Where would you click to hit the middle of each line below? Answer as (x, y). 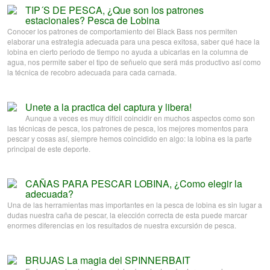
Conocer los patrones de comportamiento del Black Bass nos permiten (122, 31)
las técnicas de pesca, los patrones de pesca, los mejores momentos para (128, 128)
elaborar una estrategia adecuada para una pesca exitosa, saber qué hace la (133, 42)
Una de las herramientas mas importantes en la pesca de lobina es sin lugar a (135, 205)
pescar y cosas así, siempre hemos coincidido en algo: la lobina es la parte (130, 139)
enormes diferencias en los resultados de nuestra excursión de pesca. (122, 225)
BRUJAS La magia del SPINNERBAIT (108, 260)
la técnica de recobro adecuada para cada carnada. (92, 72)
